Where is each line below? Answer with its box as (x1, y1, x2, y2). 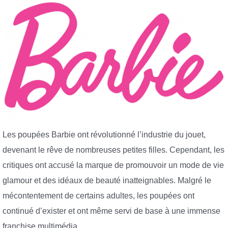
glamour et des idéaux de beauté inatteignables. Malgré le (3, 176, 211, 185)
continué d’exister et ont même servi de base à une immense (3, 206, 220, 215)
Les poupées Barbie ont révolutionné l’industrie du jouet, (3, 130, 206, 139)
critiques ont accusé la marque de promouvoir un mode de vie (3, 160, 224, 169)
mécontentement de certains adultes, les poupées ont (3, 191, 194, 200)
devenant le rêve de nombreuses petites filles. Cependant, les (3, 145, 224, 154)
